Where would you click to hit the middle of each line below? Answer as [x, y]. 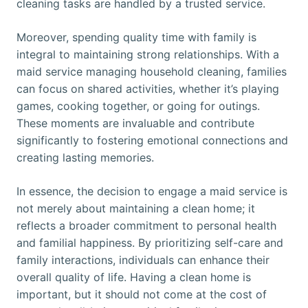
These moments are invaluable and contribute [135, 123]
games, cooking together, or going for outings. [138, 106]
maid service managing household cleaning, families [152, 72]
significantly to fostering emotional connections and [152, 141]
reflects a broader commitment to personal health [146, 226]
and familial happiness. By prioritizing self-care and [150, 243]
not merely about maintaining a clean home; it [136, 209]
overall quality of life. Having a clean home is [134, 277]
